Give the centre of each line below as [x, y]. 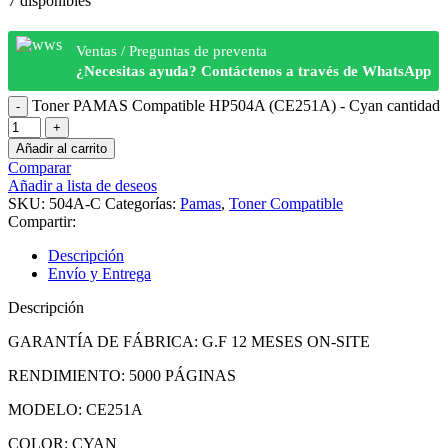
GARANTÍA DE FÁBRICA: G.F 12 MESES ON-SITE [189, 341]
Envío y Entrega [99, 273]
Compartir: [42, 221]
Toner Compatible [286, 203]
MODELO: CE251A [75, 409]
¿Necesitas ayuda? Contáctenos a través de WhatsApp [253, 70]
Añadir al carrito [61, 148]
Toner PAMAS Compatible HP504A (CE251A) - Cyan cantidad [236, 105]
